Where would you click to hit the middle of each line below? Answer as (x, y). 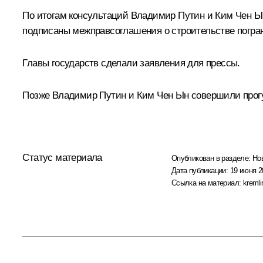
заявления (164, 63)
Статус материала (62, 157)
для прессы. (214, 63)
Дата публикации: (200, 170)
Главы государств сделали (81, 63)
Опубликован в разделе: (212, 158)
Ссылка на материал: (207, 183)
